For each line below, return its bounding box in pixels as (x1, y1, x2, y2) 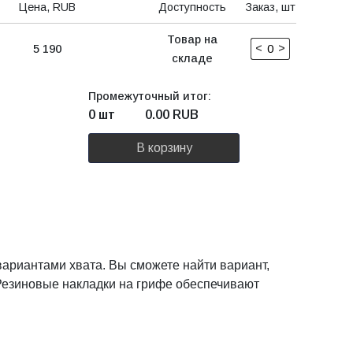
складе (171, 52, 213, 65)
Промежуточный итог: (88, 90, 212, 102)
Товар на (166, 33, 217, 46)
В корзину (136, 141, 192, 154)
